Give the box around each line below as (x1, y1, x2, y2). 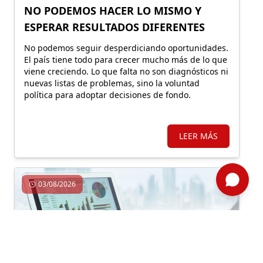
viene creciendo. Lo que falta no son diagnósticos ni (24, 65, 228, 77)
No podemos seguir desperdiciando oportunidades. (24, 42, 228, 53)
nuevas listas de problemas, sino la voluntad (24, 77, 200, 89)
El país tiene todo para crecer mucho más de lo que (24, 53, 227, 65)
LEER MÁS (179, 130, 218, 141)
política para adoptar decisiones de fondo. (24, 89, 191, 100)
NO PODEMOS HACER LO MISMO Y (24, 3, 201, 18)
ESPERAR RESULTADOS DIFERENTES (24, 19, 205, 34)
